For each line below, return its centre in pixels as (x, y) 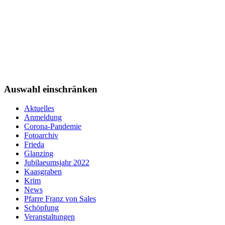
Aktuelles (39, 108)
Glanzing (39, 154)
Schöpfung (41, 208)
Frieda (34, 145)
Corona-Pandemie (53, 127)
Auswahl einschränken (51, 89)
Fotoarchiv (41, 136)
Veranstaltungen (49, 217)
